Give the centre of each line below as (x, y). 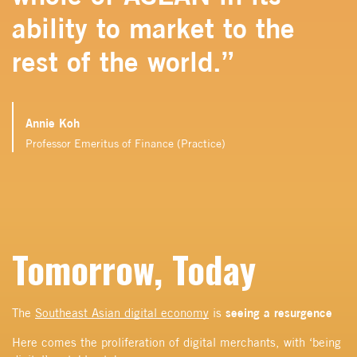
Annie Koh (53, 122)
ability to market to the (153, 27)
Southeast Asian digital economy (122, 312)
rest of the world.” (123, 61)
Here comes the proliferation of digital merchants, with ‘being (177, 342)
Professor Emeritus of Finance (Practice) (126, 143)
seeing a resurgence (279, 312)
